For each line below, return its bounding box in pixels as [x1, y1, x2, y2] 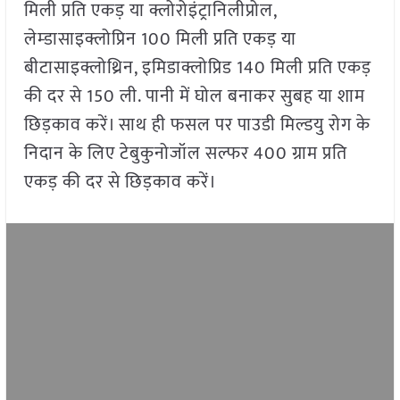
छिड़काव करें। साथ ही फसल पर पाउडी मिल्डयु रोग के [23, 110, 371, 141]
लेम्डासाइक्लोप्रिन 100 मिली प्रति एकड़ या [23, 24, 296, 55]
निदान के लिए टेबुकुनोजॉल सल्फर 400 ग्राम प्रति [23, 138, 347, 170]
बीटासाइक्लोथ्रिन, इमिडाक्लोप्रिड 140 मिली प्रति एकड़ [23, 53, 371, 84]
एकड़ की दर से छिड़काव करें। [23, 167, 217, 198]
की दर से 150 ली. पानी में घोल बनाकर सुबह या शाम [23, 81, 365, 112]
